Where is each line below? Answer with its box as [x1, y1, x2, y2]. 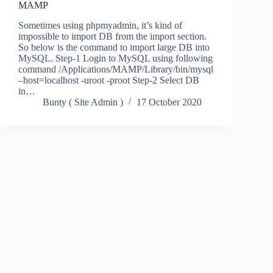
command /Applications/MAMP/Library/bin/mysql [18, 63, 213, 74]
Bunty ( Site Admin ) [43, 96, 123, 107]
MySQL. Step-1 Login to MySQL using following [18, 52, 213, 63]
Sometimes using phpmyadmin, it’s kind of [18, 19, 182, 30]
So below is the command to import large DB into [18, 41, 210, 52]
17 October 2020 [136, 96, 202, 107]
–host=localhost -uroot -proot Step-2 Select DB [18, 74, 199, 85]
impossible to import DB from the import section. [18, 30, 207, 41]
